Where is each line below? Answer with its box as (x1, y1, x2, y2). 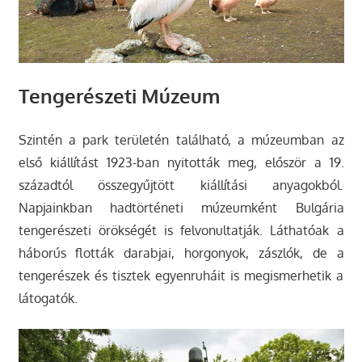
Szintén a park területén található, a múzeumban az (18, 131, 344, 148)
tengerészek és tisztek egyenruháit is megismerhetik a (18, 267, 344, 284)
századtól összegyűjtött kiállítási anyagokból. (18, 176, 344, 193)
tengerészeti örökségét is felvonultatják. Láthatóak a (18, 221, 344, 238)
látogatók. (18, 289, 78, 306)
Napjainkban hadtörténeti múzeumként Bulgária (18, 199, 344, 216)
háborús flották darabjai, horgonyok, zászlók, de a (18, 244, 344, 261)
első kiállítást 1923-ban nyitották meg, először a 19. (18, 154, 344, 170)
